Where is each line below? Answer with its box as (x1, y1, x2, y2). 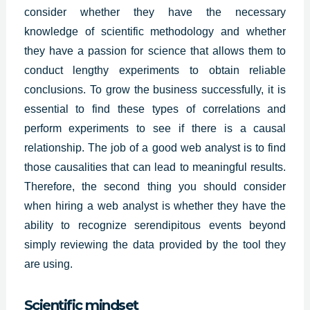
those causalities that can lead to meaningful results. (24, 161, 286, 173)
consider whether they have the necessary (24, 6, 286, 18)
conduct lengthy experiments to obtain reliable (24, 64, 286, 76)
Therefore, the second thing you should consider (24, 180, 286, 192)
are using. (24, 257, 73, 270)
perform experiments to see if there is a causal (24, 122, 286, 134)
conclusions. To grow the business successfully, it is (24, 83, 286, 95)
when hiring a (24, 199, 98, 212)
